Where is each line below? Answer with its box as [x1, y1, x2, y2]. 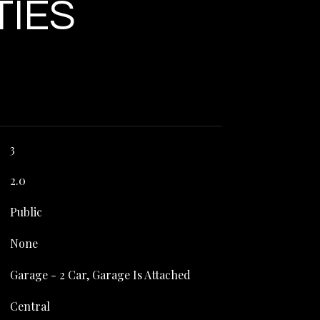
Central [9, 299, 50, 314]
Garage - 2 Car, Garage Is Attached [9, 267, 191, 282]
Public [9, 204, 42, 219]
